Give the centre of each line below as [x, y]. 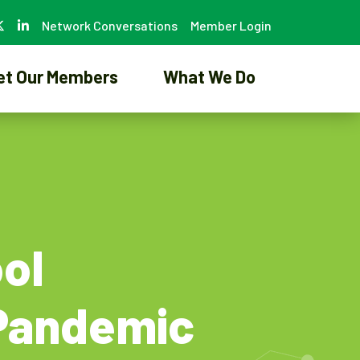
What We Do [209, 76]
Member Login [231, 25]
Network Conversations [110, 25]
